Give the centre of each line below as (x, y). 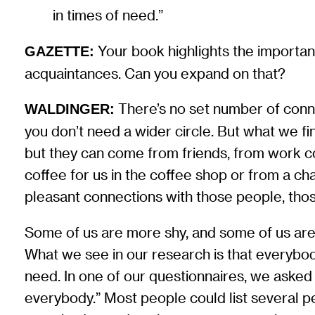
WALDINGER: (70, 109)
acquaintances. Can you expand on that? (155, 73)
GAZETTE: (60, 51)
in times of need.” (108, 15)
